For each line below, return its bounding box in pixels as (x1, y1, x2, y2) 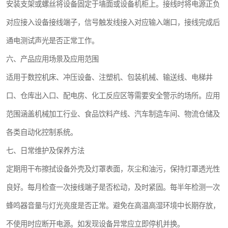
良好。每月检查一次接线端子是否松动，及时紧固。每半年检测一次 (6, 183, 220, 191)
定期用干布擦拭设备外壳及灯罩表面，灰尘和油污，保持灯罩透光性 (6, 165, 220, 173)
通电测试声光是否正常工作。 (6, 37, 99, 45)
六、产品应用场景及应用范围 (6, 55, 99, 63)
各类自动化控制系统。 (6, 128, 77, 136)
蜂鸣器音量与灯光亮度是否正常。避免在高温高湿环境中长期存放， (6, 202, 220, 210)
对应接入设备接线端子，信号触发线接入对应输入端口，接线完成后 (6, 18, 220, 26)
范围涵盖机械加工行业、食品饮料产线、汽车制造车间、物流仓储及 (6, 110, 220, 118)
